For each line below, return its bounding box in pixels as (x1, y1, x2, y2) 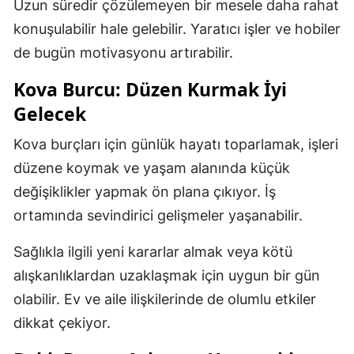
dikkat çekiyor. (13, 314, 111, 331)
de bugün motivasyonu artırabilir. (13, 43, 233, 61)
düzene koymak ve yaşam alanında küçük (13, 159, 290, 176)
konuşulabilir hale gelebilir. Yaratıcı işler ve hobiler (13, 20, 341, 37)
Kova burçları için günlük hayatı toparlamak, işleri (13, 135, 338, 153)
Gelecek (13, 100, 86, 126)
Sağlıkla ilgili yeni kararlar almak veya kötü (13, 243, 292, 260)
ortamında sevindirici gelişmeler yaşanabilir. (13, 206, 303, 224)
